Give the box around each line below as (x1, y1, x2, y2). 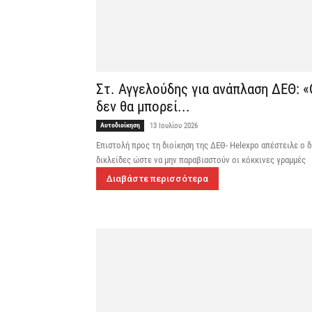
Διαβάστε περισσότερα (107, 173, 208, 185)
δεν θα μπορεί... (96, 98, 190, 116)
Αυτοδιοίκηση (100, 121, 140, 130)
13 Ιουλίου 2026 (150, 121, 198, 131)
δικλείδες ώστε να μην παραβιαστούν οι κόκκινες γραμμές (96, 155, 306, 166)
